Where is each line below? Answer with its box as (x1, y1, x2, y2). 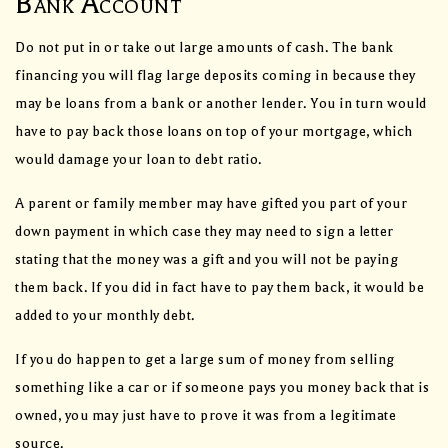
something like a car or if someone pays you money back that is (15, 378, 429, 396)
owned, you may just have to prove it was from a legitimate (15, 406, 396, 424)
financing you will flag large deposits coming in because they (15, 66, 416, 84)
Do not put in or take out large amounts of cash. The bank (15, 38, 394, 56)
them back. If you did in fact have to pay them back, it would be (15, 278, 424, 296)
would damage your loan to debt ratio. (15, 150, 262, 168)
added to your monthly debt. (15, 306, 195, 324)
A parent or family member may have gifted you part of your (15, 194, 407, 212)
